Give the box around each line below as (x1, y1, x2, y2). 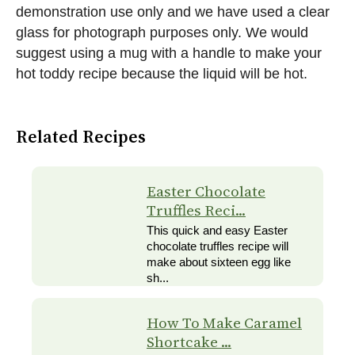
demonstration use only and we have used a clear (16, 3, 330, 20)
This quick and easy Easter (147, 224, 288, 238)
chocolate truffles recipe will (147, 240, 288, 254)
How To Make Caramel (147, 313, 302, 334)
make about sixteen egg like (147, 256, 291, 269)
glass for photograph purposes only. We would (16, 24, 308, 40)
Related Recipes (16, 124, 146, 148)
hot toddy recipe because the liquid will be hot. (16, 65, 307, 82)
